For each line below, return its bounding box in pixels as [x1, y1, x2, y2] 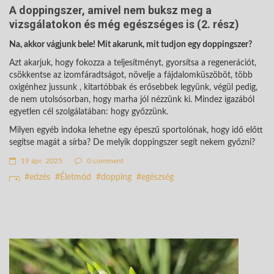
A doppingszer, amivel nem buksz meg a [9, 3, 212, 17]
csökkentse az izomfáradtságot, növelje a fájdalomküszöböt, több [9, 70, 253, 80]
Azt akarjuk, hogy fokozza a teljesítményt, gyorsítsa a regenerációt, [9, 58, 256, 67]
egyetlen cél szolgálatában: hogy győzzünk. [9, 107, 168, 116]
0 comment [85, 157, 124, 165]
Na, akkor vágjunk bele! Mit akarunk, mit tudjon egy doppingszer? [9, 40, 252, 49]
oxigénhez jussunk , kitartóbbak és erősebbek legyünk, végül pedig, [9, 83, 257, 92]
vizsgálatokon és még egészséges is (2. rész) [9, 17, 239, 31]
